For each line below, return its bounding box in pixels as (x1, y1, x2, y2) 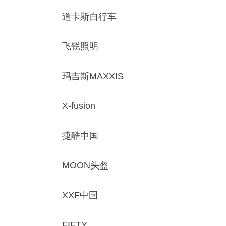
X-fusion (62, 101, 95, 111)
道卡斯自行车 (62, 12, 117, 22)
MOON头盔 (62, 160, 108, 171)
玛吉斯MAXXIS (62, 71, 124, 81)
